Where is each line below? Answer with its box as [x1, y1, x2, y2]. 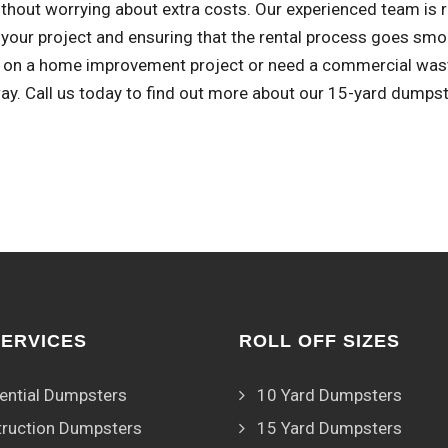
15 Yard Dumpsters [257, 418, 402, 438]
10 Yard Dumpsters [257, 385, 402, 405]
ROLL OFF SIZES [239, 331, 400, 351]
